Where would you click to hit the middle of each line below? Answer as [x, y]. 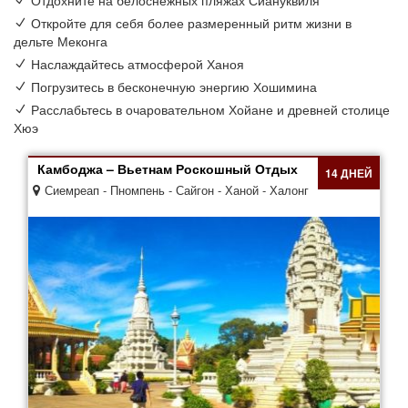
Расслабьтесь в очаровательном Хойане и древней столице [210, 109]
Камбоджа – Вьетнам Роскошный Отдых [168, 168]
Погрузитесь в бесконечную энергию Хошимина [174, 87]
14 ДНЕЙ [349, 173]
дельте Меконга [61, 41]
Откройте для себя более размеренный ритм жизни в [191, 23]
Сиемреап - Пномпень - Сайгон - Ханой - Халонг [177, 190]
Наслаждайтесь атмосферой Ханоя [138, 64]
